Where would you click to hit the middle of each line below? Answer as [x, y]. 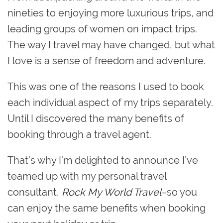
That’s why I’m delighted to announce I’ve [103, 160]
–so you [179, 192]
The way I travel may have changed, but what [111, 45]
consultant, [35, 192]
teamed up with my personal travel [87, 176]
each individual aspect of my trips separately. [110, 102]
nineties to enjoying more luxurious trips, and [111, 13]
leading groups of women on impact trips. [102, 29]
